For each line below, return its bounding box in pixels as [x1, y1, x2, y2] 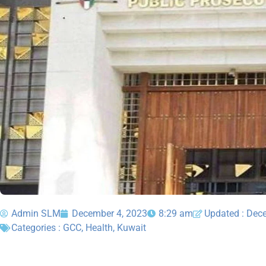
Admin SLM [11, 208, 61, 220]
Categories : [11, 222, 63, 234]
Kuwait [117, 222, 146, 234]
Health [85, 222, 113, 234]
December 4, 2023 [72, 208, 147, 220]
